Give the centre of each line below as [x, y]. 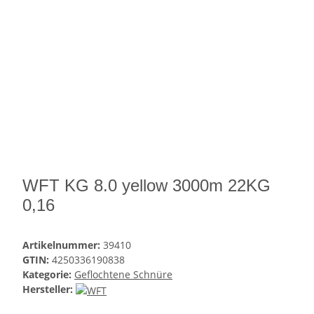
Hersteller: [48, 289]
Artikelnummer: [63, 245]
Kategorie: [48, 275]
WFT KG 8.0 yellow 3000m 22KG [146, 186]
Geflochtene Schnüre [123, 275]
